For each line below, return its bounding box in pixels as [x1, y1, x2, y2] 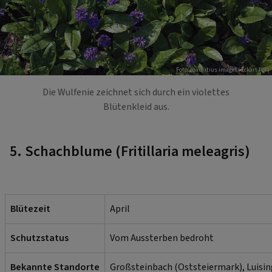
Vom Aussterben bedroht [110, 231, 214, 245]
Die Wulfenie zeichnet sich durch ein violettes [42, 86, 229, 100]
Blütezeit [10, 202, 50, 216]
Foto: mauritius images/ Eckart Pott [176, 66, 270, 75]
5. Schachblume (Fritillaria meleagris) [10, 141, 250, 163]
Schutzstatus [10, 231, 69, 245]
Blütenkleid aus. [103, 100, 169, 114]
